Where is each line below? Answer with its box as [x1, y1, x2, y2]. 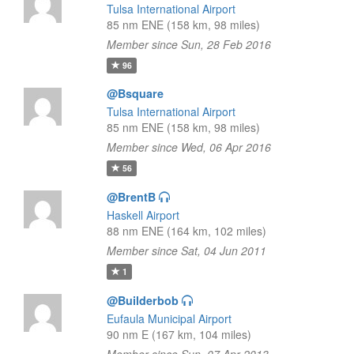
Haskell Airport [106, 207, 179, 223]
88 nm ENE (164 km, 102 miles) [106, 223, 266, 239]
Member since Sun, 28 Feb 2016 [106, 36, 271, 52]
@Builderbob [106, 292, 179, 308]
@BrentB [106, 189, 156, 205]
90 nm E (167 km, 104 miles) [106, 326, 251, 342]
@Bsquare [106, 85, 164, 101]
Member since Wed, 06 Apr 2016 [106, 139, 271, 155]
